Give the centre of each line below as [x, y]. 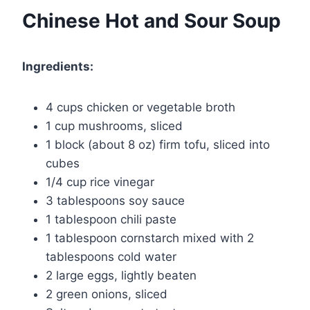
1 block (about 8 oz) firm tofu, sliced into [158, 144]
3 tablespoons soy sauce [115, 200]
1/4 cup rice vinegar [100, 182]
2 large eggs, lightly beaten [121, 275]
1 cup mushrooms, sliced [114, 126]
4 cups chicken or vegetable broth [140, 107]
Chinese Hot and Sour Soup [152, 20]
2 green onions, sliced [107, 294]
